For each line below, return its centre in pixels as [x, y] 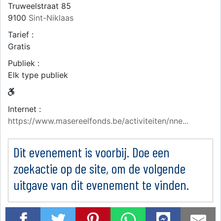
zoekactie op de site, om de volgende [99, 168]
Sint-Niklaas [51, 18]
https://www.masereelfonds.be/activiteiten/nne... [98, 121]
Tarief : [21, 35]
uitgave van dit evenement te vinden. [101, 184]
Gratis [19, 46]
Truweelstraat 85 [39, 6]
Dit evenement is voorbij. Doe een [92, 152]
